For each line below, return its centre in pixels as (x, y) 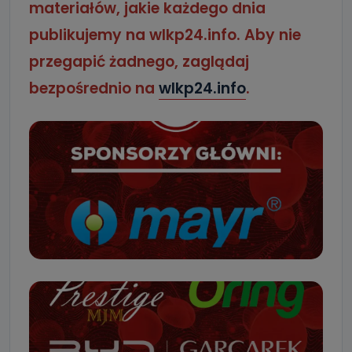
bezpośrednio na (94, 89)
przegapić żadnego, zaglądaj (139, 62)
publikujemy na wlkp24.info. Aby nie (165, 35)
